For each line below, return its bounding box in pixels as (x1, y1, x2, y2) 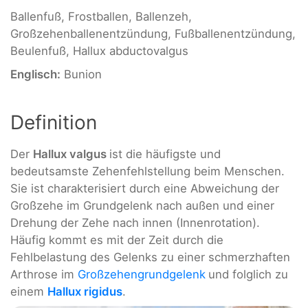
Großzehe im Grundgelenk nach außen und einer (10, 198, 274, 212)
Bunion (60, 67, 102, 81)
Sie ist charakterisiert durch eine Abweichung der (10, 181, 279, 195)
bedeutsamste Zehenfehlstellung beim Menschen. (10, 164, 285, 178)
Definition (10, 110, 97, 134)
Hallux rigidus (47, 284, 122, 298)
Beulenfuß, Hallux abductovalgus (10, 44, 188, 58)
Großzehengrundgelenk (78, 267, 206, 281)
